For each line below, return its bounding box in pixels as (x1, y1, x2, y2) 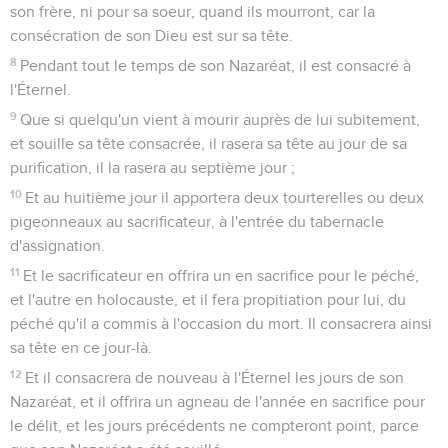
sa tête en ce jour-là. (10, 339, 152, 356)
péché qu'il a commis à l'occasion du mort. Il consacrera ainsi (10, 315, 432, 332)
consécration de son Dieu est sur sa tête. (10, 27, 293, 44)
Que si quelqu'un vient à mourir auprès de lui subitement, (20, 111, 421, 128)
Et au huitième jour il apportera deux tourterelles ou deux (25, 189, 425, 206)
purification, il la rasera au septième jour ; (10, 159, 295, 176)
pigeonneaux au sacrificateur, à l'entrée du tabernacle (10, 213, 384, 230)
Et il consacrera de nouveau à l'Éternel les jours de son (25, 369, 405, 386)
